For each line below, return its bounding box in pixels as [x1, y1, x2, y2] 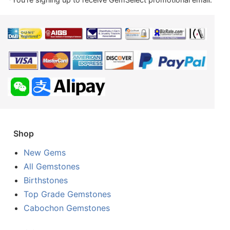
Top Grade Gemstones [24, 188, 111, 199]
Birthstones [24, 175, 68, 185]
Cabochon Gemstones [24, 202, 110, 213]
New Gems [24, 147, 66, 158]
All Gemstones [24, 161, 80, 171]
